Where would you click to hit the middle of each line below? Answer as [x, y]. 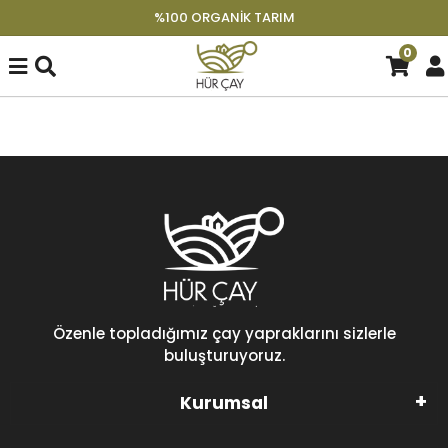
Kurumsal [224, 403]
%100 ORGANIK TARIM [224, 17]
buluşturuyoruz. [224, 355]
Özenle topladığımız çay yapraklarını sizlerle [224, 333]
